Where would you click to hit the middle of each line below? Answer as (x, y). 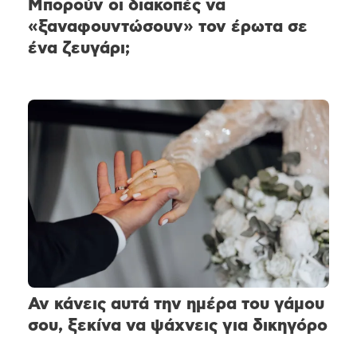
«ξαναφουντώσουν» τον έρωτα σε (168, 27)
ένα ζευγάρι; (79, 49)
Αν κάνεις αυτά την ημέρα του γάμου (176, 304)
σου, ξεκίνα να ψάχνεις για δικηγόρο (178, 326)
